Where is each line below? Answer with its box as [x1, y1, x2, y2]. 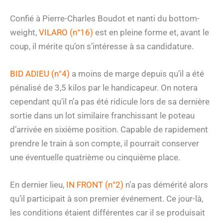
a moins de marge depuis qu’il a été [70, 68, 204, 79]
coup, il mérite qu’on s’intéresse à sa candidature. [10, 41, 194, 51]
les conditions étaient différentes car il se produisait [10, 207, 205, 218]
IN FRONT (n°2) [66, 179, 123, 190]
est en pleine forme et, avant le [93, 27, 209, 37]
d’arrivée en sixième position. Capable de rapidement [10, 124, 208, 134]
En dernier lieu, [10, 179, 66, 190]
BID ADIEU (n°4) [10, 68, 70, 79]
